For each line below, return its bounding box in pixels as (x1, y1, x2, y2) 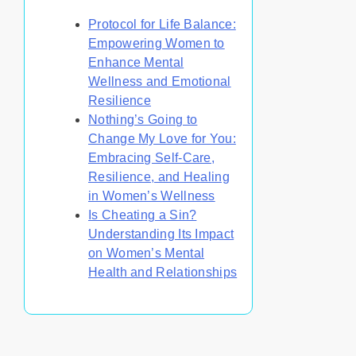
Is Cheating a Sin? (88, 207, 197, 222)
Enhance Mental (88, 55, 184, 69)
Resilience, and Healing (88, 169, 230, 184)
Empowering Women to (88, 36, 225, 50)
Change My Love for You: (88, 131, 236, 145)
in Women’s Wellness (88, 188, 215, 203)
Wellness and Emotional (88, 74, 231, 88)
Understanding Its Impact (88, 226, 234, 241)
